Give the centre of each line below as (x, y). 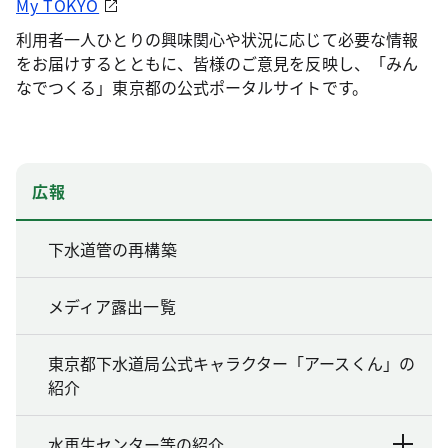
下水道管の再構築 (112, 248)
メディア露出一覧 (112, 305)
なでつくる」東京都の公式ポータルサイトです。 (192, 86)
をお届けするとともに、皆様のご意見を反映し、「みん (217, 62)
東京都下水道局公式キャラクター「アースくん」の (231, 362)
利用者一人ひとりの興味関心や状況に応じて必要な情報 (217, 38)
